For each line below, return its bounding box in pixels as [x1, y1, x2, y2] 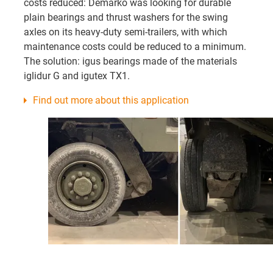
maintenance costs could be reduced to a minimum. [24, 40, 246, 52]
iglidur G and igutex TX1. [24, 69, 130, 82]
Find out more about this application [33, 94, 189, 106]
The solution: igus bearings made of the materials [24, 55, 237, 67]
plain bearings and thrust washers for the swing [24, 11, 228, 23]
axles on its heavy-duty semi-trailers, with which [24, 26, 227, 38]
